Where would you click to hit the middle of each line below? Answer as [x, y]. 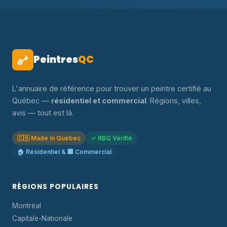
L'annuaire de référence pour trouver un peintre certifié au [112, 88]
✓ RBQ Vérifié [111, 138]
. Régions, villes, [174, 101]
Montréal [27, 206]
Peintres [56, 60]
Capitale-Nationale [42, 218]
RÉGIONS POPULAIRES [55, 187]
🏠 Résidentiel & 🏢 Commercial [64, 152]
